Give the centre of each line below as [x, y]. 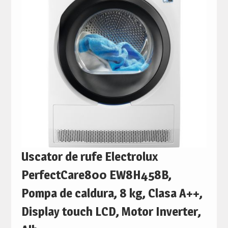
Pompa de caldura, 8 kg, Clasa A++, [112, 193]
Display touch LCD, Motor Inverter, [111, 211]
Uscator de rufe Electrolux [89, 156]
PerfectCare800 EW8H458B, [96, 175]
